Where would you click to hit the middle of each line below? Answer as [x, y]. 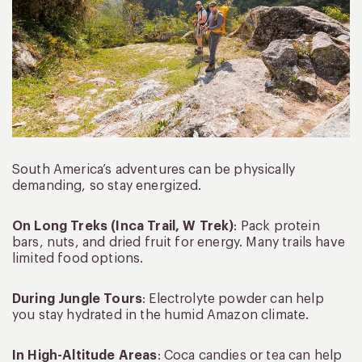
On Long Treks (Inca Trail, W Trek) [123, 227]
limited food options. [78, 259]
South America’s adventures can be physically [154, 170]
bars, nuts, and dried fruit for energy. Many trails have [179, 243]
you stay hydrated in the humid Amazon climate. [161, 316]
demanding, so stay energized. [107, 186]
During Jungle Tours [78, 299]
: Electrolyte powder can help [233, 299]
